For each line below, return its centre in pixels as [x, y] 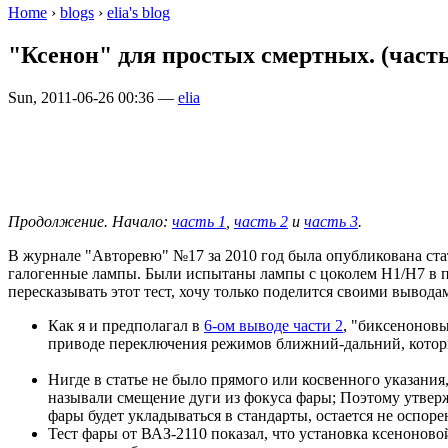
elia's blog [138, 12]
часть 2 [261, 221]
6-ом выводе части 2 [273, 325]
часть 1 [199, 221]
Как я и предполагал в [126, 325]
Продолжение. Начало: [90, 221]
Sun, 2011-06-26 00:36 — [93, 97]
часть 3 [331, 221]
